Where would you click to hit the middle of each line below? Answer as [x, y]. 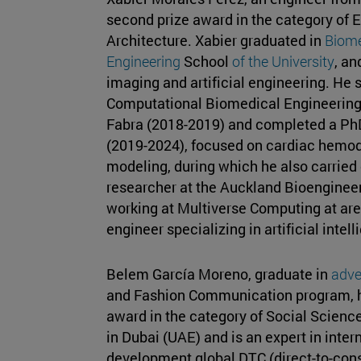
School [206, 61]
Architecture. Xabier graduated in [216, 40]
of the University [283, 61]
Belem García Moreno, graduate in [219, 274]
